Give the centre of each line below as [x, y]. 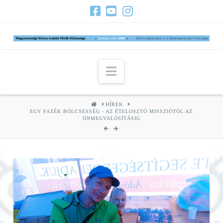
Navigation [143, 70]
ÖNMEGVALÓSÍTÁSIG [111, 118]
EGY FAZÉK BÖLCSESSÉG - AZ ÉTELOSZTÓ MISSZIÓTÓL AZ [111, 111]
